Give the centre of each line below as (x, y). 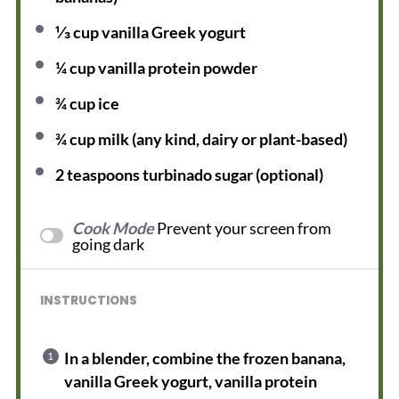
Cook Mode (114, 228)
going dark (109, 244)
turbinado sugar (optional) (232, 174)
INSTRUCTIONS (89, 300)
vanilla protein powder (177, 67)
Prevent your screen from (244, 228)
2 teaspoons (98, 174)
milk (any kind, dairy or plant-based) (222, 138)
